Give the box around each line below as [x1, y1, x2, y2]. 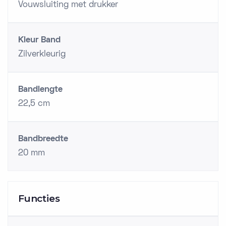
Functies [18, 193, 60, 204]
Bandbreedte [18, 135, 68, 143]
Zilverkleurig [18, 50, 66, 59]
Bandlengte [18, 86, 63, 94]
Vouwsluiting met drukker [18, 1, 118, 9]
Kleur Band [18, 36, 61, 44]
